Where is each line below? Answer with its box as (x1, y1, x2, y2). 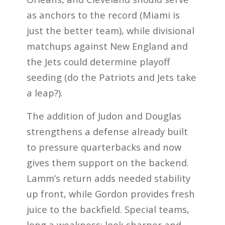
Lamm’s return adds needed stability (26, 172, 190, 185)
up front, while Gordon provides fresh (26, 187, 195, 200)
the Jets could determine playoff (26, 55, 170, 68)
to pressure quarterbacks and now (26, 141, 181, 154)
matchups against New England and (26, 39, 188, 52)
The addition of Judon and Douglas (26, 109, 181, 123)
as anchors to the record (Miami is (26, 8, 180, 21)
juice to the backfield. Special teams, (26, 203, 189, 216)
